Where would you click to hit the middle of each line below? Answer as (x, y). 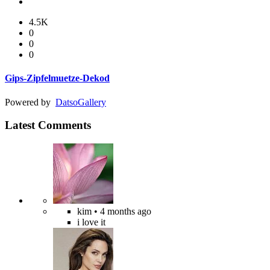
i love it (91, 222)
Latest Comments (48, 125)
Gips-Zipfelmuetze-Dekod (57, 78)
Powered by (30, 102)
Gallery (92, 102)
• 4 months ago (121, 211)
